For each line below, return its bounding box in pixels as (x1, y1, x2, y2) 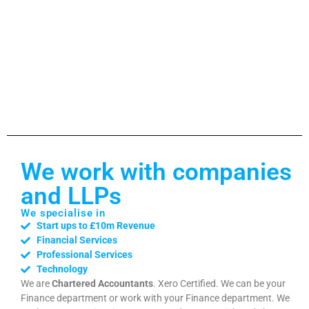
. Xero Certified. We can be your (153, 278, 286, 290)
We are (21, 278, 52, 290)
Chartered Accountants (52, 278, 153, 290)
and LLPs (21, 182, 121, 211)
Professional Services (36, 249, 132, 261)
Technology (36, 263, 88, 275)
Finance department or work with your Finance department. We (21, 292, 290, 304)
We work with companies (21, 158, 292, 187)
